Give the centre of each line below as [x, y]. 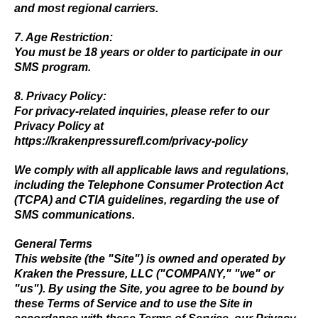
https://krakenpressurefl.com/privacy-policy [131, 141]
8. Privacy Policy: [60, 96]
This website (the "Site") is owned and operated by [150, 259]
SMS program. [53, 67]
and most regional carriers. [86, 8]
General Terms [53, 244]
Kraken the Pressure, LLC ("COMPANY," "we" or [144, 274]
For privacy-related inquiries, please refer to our [142, 111]
